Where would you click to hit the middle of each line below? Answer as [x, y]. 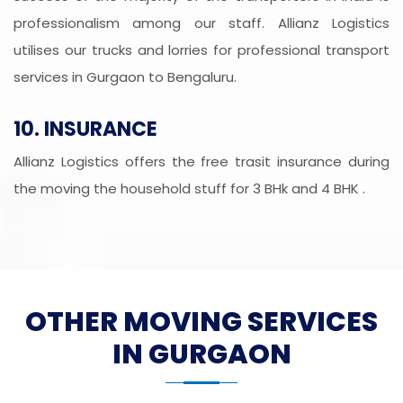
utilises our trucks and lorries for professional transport [201, 50]
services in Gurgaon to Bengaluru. [125, 77]
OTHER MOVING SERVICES [201, 322]
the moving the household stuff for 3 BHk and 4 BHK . [189, 189]
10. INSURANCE [85, 130]
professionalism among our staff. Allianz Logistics [201, 23]
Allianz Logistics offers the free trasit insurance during [201, 162]
